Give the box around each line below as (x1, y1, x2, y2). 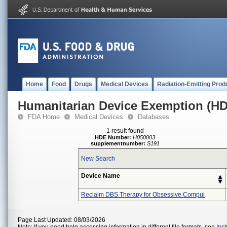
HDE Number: (95, 134, 132, 140)
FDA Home (28, 113, 60, 121)
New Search (81, 155, 115, 162)
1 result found (106, 127, 144, 134)
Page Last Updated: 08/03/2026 (18, 216, 105, 223)
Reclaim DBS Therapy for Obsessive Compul (81, 191, 205, 198)
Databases (138, 113, 169, 121)
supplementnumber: (91, 140, 145, 146)
